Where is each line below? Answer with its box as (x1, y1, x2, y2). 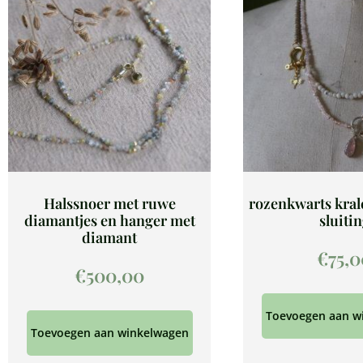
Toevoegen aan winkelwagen (30, 325, 189, 341)
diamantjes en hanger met (23, 211, 195, 231)
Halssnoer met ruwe (43, 194, 176, 214)
